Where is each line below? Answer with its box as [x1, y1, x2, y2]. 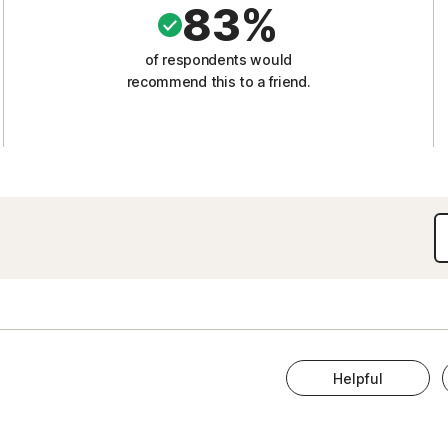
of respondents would [145, 51, 292, 68]
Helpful [332, 370, 383, 387]
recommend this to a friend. [126, 73, 311, 90]
